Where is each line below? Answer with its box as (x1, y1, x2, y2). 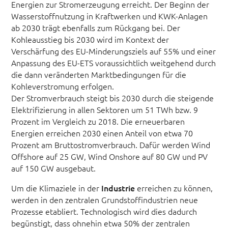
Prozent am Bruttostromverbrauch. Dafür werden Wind (11, 138, 211, 150)
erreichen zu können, (135, 182, 213, 193)
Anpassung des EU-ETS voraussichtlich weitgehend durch (11, 56, 216, 68)
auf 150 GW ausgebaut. (11, 162, 96, 174)
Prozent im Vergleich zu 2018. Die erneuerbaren (11, 115, 185, 127)
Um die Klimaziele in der (11, 182, 102, 193)
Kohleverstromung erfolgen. (11, 80, 115, 92)
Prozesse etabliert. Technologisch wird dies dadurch (11, 205, 197, 217)
